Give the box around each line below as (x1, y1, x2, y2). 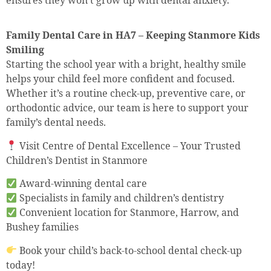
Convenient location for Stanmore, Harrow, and (17, 206, 240, 220)
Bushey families (6, 220, 79, 234)
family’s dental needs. (6, 116, 106, 129)
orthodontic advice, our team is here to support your (6, 101, 249, 115)
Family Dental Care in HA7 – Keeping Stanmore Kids (6, 28, 260, 42)
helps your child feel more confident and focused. (6, 72, 235, 86)
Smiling (6, 43, 44, 57)
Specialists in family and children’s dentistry (17, 191, 224, 205)
